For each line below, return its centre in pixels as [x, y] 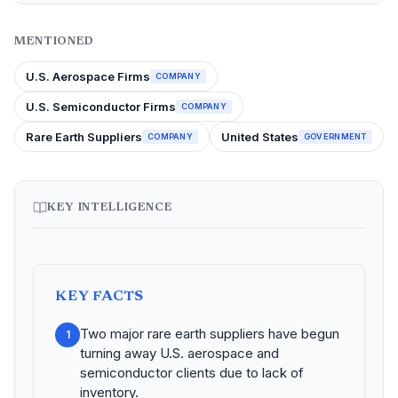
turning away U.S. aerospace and [179, 353]
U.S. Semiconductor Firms [101, 107]
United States [259, 137]
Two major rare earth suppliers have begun [210, 334]
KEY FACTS [100, 297]
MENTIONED [54, 41]
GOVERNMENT [335, 136]
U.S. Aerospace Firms [88, 76]
